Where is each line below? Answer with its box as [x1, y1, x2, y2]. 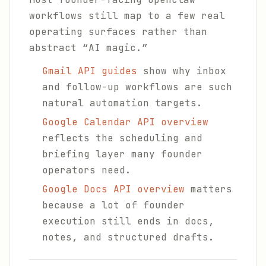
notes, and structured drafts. [42, 231, 214, 243]
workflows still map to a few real [29, 9, 225, 22]
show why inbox [137, 65, 226, 77]
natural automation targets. [42, 97, 202, 109]
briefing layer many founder [42, 148, 202, 160]
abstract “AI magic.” [29, 42, 148, 54]
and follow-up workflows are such [42, 81, 232, 93]
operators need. [42, 164, 131, 176]
